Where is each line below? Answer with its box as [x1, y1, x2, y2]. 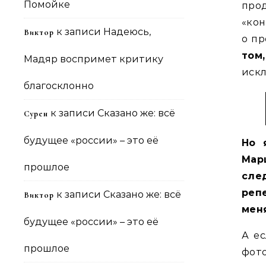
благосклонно [24, 80, 94, 91]
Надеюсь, [103, 26, 151, 37]
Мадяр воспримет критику [24, 53, 163, 65]
